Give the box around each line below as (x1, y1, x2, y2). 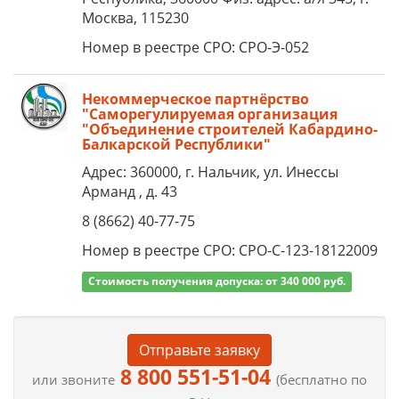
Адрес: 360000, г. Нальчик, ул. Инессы (82, 162, 338, 182)
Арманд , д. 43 (82, 182, 177, 201)
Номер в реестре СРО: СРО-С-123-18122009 (82, 240, 378, 260)
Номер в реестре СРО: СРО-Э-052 (82, 37, 309, 57)
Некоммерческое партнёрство (82, 89, 309, 109)
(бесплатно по (276, 370, 367, 388)
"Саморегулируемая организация (82, 104, 338, 124)
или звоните (32, 370, 115, 388)
